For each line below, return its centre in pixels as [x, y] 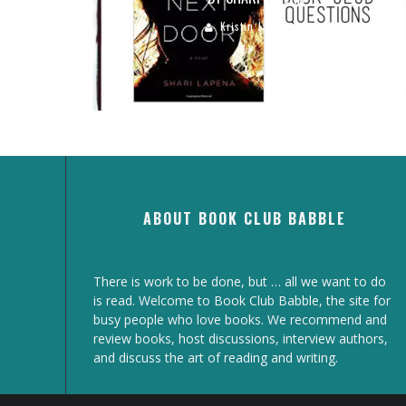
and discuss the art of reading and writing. [216, 358]
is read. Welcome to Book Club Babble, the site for [242, 300]
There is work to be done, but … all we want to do [240, 281]
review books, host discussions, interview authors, [241, 338]
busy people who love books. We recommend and [240, 319]
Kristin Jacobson [260, 26]
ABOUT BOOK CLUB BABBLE [245, 218]
